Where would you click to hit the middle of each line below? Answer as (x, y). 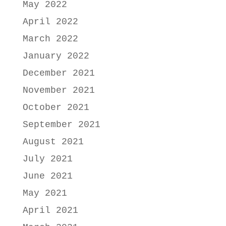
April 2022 (50, 22)
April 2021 (50, 211)
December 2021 (59, 73)
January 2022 (56, 56)
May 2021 (45, 193)
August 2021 (53, 142)
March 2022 (50, 39)
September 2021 (61, 125)
